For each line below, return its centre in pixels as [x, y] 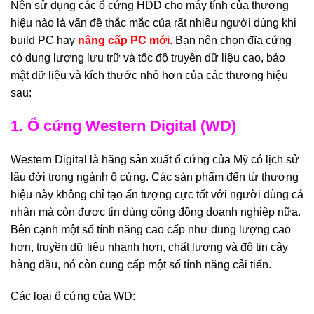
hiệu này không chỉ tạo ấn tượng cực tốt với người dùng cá [157, 194]
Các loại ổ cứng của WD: [73, 296]
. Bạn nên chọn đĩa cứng [231, 40]
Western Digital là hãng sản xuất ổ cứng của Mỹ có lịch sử [155, 159]
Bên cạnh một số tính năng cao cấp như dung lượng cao [151, 229]
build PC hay [44, 40]
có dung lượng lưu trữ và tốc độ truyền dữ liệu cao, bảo [148, 57]
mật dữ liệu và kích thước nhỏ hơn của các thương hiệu [149, 75]
